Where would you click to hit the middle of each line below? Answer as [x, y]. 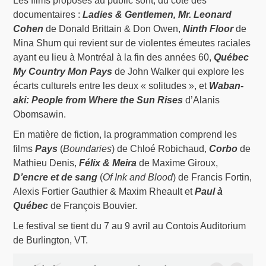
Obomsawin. [40, 115]
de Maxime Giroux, [178, 163]
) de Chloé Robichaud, [161, 149]
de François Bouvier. [93, 206]
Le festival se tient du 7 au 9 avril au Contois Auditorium [130, 226]
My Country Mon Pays [63, 72]
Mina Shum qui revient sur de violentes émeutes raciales [132, 43]
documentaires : [48, 15]
